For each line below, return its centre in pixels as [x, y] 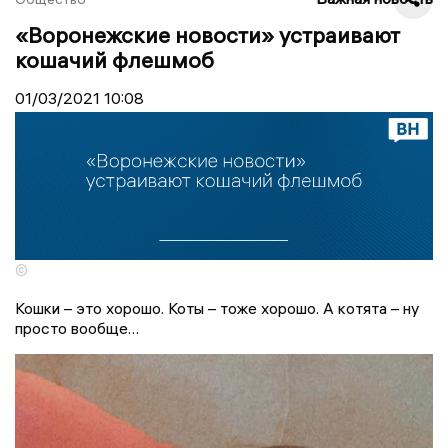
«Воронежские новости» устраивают [207, 34]
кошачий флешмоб [114, 59]
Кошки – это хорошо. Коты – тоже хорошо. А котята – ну [217, 308]
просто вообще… [77, 328]
